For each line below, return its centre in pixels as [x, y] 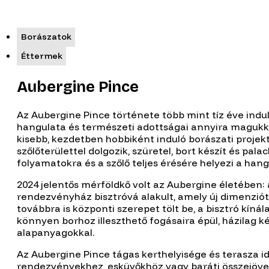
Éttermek [41, 56]
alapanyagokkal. [56, 233]
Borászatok [46, 37]
